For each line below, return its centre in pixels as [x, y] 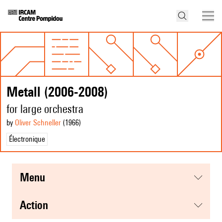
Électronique [27, 139]
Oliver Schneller [38, 123]
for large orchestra [45, 109]
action [37, 205]
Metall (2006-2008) [57, 92]
